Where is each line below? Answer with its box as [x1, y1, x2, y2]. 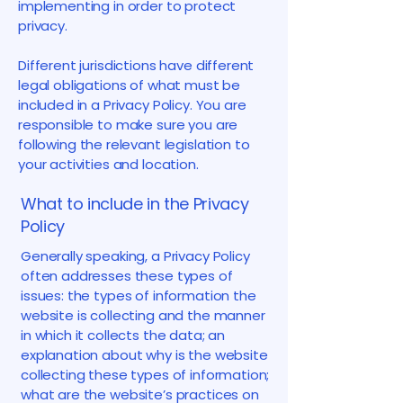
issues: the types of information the [21, 286, 256, 305]
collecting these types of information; [21, 365, 270, 384]
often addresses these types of [21, 266, 233, 285]
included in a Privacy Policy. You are [18, 95, 246, 114]
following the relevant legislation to [18, 135, 250, 154]
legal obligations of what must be [18, 76, 241, 94]
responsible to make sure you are [18, 115, 238, 134]
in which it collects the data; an [21, 326, 226, 345]
